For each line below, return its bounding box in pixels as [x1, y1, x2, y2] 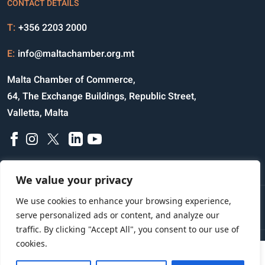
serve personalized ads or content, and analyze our [16, 209, 219, 221]
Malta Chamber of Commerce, [7, 72, 135, 87]
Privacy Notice [64, 202, 117, 215]
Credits [135, 202, 161, 215]
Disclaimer [7, 202, 45, 215]
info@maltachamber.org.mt [18, 46, 134, 61]
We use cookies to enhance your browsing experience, [16, 195, 231, 206]
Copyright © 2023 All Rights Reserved [7, 244, 144, 257]
